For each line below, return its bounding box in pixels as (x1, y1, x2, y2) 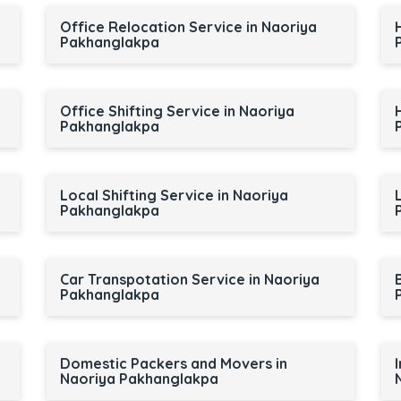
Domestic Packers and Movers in (59, 354, 287, 372)
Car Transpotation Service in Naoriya (59, 270, 320, 288)
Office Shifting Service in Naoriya (59, 102, 294, 120)
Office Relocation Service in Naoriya (59, 18, 317, 36)
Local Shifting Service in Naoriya (59, 186, 288, 204)
